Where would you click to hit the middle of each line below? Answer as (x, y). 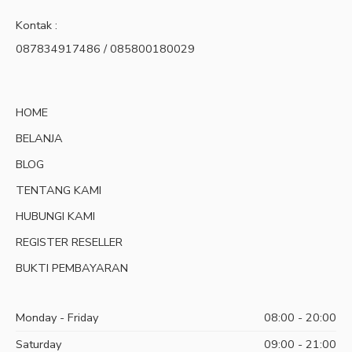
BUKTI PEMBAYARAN (72, 268)
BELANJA (39, 139)
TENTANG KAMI (59, 191)
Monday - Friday (57, 318)
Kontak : (37, 26)
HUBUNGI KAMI (55, 216)
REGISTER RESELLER (69, 242)
